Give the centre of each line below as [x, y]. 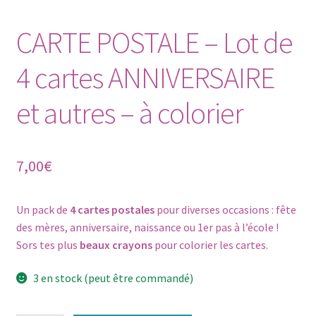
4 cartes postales [111, 209]
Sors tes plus [48, 244]
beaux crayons [116, 244]
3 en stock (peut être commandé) [114, 278]
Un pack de [42, 209]
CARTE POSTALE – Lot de [154, 42]
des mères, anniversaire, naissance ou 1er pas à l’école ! [147, 227]
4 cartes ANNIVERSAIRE [145, 77]
